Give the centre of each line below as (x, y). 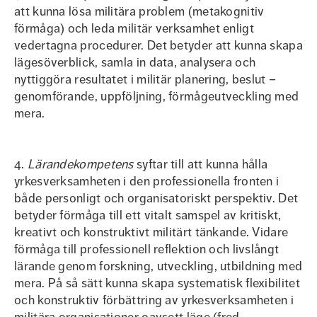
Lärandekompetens (82, 164)
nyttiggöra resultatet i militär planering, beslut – (145, 79)
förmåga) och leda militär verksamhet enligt (134, 28)
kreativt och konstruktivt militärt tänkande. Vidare (151, 232)
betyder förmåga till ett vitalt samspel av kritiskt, (148, 215)
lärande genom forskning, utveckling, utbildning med (158, 266)
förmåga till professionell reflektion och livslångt (147, 249)
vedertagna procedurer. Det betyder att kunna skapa (158, 45)
